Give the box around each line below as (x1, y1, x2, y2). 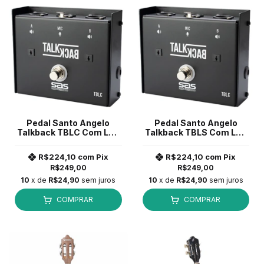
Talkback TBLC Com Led (17, 127, 120, 138)
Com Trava (45, 137, 91, 147)
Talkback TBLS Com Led (145, 127, 247, 138)
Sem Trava (173, 137, 219, 147)
